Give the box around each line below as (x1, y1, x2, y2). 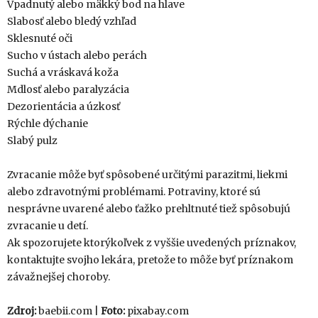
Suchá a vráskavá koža (7, 66, 119, 79)
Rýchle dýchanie (7, 117, 88, 130)
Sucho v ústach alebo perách (7, 49, 147, 62)
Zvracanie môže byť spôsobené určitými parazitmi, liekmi (7, 168, 287, 181)
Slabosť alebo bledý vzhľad (7, 15, 136, 28)
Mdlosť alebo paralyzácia (7, 83, 129, 96)
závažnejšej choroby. (7, 270, 110, 283)
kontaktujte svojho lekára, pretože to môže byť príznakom (7, 253, 293, 266)
